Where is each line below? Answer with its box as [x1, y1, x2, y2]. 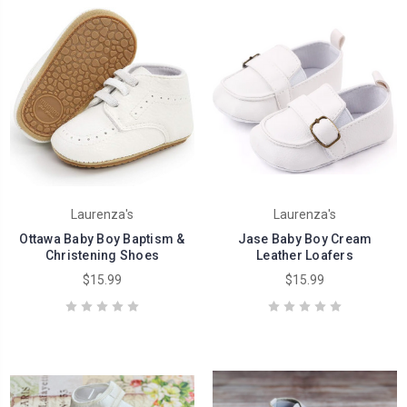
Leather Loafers [256, 247, 353, 263]
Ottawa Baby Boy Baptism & [19, 231, 185, 246]
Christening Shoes [45, 247, 160, 263]
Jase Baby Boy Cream [237, 231, 372, 246]
